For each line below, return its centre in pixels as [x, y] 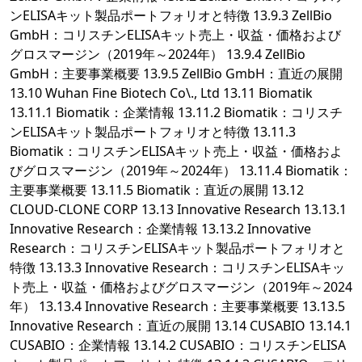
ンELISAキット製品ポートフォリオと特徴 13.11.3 [153, 132]
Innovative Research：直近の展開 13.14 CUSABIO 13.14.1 [181, 326]
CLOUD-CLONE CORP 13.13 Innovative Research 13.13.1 [178, 210]
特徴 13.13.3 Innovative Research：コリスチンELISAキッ [177, 268]
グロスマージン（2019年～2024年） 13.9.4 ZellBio [158, 55]
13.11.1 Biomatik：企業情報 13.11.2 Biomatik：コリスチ [176, 113]
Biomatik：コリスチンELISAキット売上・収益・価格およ [176, 152]
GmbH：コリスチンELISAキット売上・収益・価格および [175, 35]
